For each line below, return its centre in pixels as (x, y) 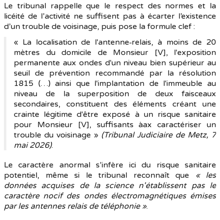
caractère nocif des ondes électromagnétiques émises (110, 196)
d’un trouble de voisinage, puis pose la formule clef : (99, 27)
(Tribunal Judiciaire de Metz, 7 (159, 135)
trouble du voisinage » (57, 135)
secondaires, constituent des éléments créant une (115, 104)
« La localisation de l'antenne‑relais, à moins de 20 (115, 42)
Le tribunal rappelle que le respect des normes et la (110, 6)
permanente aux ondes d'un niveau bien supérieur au (115, 63)
